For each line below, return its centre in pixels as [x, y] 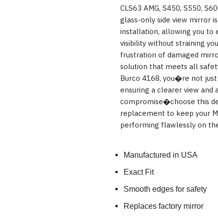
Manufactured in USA [161, 155]
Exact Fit [139, 172]
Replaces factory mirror [163, 206]
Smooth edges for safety [165, 189]
